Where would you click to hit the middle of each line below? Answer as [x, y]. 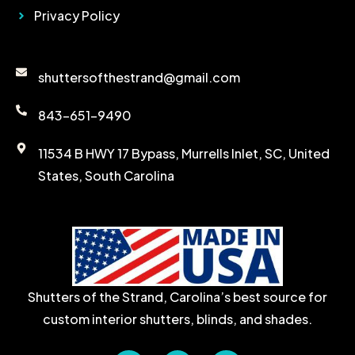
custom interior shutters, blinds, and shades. [177, 319]
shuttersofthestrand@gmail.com [139, 77]
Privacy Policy [76, 15]
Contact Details [79, 50]
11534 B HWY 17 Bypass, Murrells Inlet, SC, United [183, 153]
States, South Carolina [106, 175]
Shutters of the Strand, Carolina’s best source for [177, 297]
